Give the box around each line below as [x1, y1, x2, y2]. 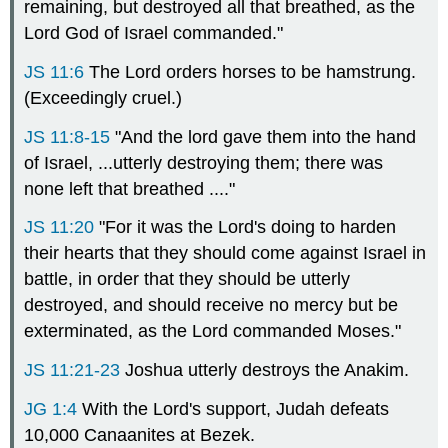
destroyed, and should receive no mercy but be [24, 295, 399, 316]
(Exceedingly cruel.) [24, 87, 183, 108]
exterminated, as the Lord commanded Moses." [24, 321, 402, 342]
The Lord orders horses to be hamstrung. [84, 61, 417, 82]
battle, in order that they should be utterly [24, 269, 351, 290]
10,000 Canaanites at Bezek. [24, 424, 256, 445]
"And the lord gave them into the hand [110, 126, 417, 147]
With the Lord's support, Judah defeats [77, 398, 390, 419]
